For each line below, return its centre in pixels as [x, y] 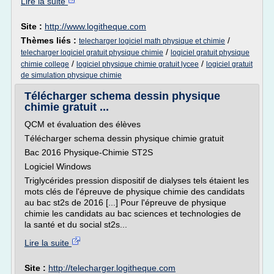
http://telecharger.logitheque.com [112, 268]
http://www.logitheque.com [95, 26]
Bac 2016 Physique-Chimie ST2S [89, 152]
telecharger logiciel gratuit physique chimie [92, 53]
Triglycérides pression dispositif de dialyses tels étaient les [137, 180]
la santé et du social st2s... [76, 224]
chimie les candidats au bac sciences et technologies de [133, 213]
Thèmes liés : [50, 40]
